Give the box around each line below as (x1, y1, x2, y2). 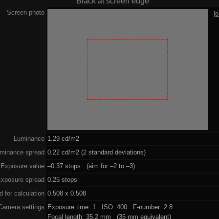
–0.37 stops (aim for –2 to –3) (47, 162, 135, 170)
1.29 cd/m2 (47, 134, 79, 142)
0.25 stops (47, 175, 77, 183)
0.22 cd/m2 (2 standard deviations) (47, 148, 146, 156)
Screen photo (6, 8, 44, 16)
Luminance (13, 134, 44, 142)
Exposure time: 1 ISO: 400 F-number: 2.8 (47, 203, 173, 211)
